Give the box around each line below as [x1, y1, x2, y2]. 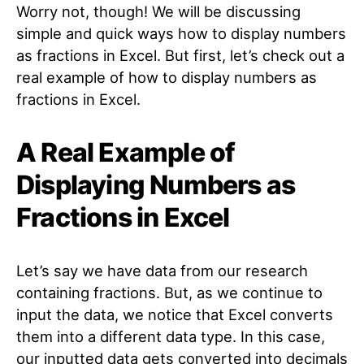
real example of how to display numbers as [16, 68, 317, 86]
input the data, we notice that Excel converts [16, 305, 333, 323]
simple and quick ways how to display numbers [16, 24, 346, 42]
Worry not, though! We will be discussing [16, 2, 301, 20]
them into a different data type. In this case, [16, 327, 325, 345]
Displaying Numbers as [16, 169, 296, 201]
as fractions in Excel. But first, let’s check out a [16, 46, 344, 64]
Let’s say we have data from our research [16, 262, 308, 279]
